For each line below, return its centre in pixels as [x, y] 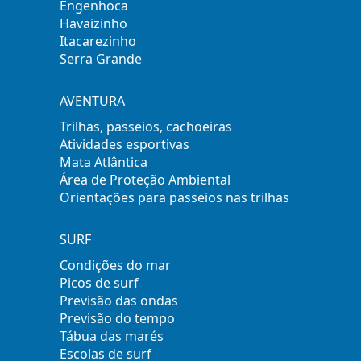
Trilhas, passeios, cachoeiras [146, 126]
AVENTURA [93, 100]
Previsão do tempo [118, 318]
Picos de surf [100, 282]
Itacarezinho [98, 41]
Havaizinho [94, 23]
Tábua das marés [112, 336]
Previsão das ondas [119, 300]
